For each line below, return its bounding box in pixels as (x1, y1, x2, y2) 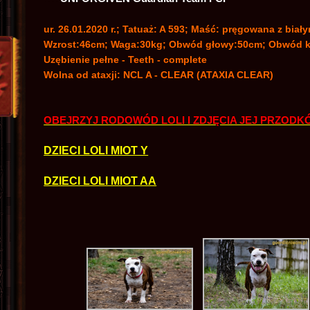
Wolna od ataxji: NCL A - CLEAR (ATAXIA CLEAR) (44, 69, 274, 80)
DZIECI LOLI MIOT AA (44, 174, 157, 187)
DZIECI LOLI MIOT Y (44, 144, 149, 156)
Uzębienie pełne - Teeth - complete (44, 53, 208, 65)
